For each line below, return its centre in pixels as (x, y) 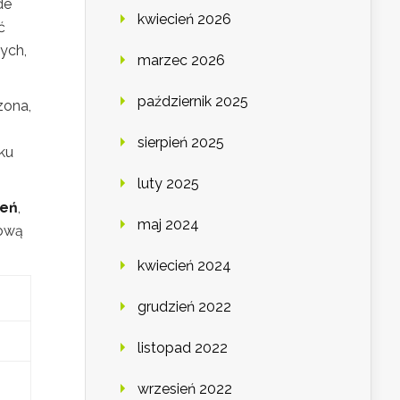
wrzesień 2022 (185, 389)
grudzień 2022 (184, 307)
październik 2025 (193, 102)
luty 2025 (168, 184)
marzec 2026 (181, 61)
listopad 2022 (183, 348)
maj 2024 (168, 225)
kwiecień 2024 (184, 266)
